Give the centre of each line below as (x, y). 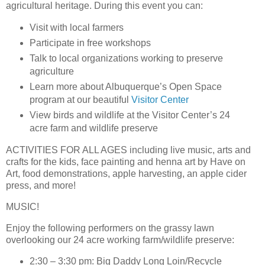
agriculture (51, 72)
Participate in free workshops (90, 43)
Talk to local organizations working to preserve (126, 59)
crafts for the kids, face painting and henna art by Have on (126, 161)
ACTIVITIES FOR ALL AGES (68, 150)
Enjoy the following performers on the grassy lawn (110, 228)
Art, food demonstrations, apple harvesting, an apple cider (126, 173)
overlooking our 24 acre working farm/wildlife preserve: (120, 240)
